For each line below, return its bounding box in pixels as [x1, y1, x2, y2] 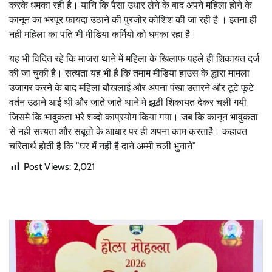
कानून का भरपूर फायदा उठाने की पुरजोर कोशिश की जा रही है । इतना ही [9, 13, 257, 25]
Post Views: [24, 160, 71, 172]
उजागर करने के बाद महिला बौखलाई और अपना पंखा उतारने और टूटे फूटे [9, 81, 254, 93]
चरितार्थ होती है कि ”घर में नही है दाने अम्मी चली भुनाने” [9, 140, 196, 152]
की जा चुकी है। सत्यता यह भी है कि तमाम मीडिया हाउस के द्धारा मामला [9, 67, 250, 79]
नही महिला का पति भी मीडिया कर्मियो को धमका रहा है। [9, 28, 197, 40]
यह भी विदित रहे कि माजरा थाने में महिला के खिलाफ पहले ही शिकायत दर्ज [9, 52, 259, 64]
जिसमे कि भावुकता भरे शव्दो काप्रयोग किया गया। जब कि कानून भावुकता [9, 110, 258, 123]
